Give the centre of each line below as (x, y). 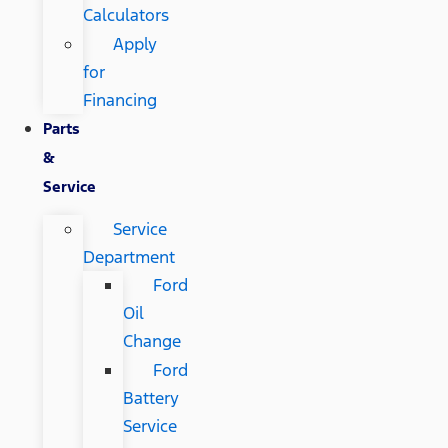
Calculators (125, 15)
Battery (150, 398)
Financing (119, 100)
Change (151, 341)
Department (128, 257)
